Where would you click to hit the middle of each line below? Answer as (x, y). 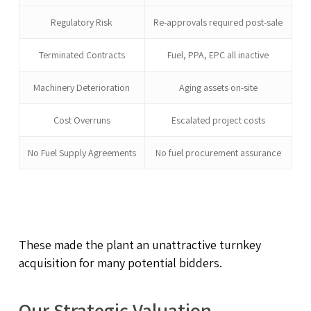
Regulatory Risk (82, 22)
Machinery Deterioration (82, 87)
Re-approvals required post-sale (218, 22)
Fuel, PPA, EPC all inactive (218, 54)
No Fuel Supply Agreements (82, 152)
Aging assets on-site (218, 87)
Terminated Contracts (82, 54)
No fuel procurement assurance (218, 152)
